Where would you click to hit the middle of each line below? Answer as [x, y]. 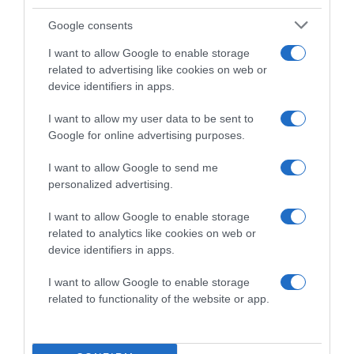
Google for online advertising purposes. [147, 135]
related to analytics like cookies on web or [152, 233]
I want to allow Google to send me [133, 168]
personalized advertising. [111, 184]
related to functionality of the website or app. [159, 299]
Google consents [90, 25]
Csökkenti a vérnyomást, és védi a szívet [129, 187]
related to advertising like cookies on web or [158, 70]
